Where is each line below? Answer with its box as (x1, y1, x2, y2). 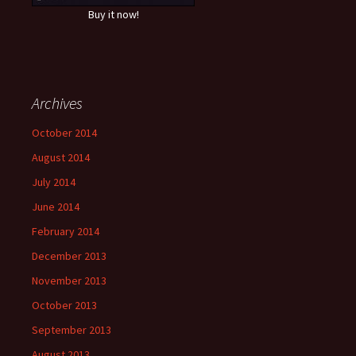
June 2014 (32, 199, 79, 214)
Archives (32, 93, 83, 113)
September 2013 (32, 323, 111, 337)
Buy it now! (87, 7, 139, 21)
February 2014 (32, 224, 99, 238)
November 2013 (32, 273, 106, 288)
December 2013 (32, 249, 106, 263)
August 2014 (32, 150, 90, 164)
